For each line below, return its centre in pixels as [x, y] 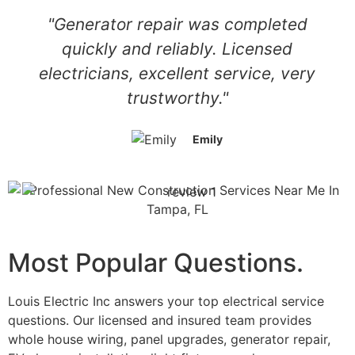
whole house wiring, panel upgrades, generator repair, [169, 339]
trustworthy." [177, 97]
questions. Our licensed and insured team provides [160, 320]
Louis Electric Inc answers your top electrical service [166, 301]
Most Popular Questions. [156, 262]
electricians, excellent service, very [177, 73]
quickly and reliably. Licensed [177, 48]
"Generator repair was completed [177, 24]
